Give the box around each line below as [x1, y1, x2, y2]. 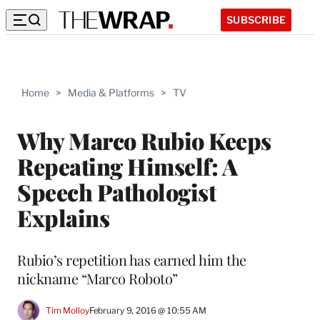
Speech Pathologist [17, 176, 216, 207]
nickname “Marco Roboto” [17, 268, 178, 288]
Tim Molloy [46, 305, 89, 316]
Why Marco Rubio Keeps [17, 124, 271, 156]
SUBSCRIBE [226, 13, 286, 26]
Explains [17, 201, 109, 233]
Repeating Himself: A [17, 150, 237, 181]
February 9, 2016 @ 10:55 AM [89, 305, 207, 316]
